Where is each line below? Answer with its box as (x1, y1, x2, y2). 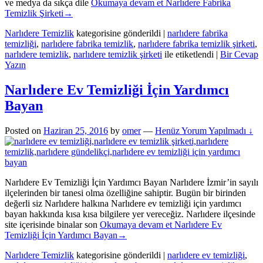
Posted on (5, 126, 43, 136)
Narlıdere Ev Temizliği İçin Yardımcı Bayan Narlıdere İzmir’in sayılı (5, 177, 258, 188)
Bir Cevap (220, 49, 258, 60)
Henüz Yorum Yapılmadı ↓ (155, 126, 253, 136)
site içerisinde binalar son (5, 220, 100, 230)
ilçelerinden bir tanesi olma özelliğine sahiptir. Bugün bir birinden (5, 188, 246, 198)
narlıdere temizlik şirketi (73, 49, 162, 60)
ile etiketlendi (164, 49, 214, 60)
